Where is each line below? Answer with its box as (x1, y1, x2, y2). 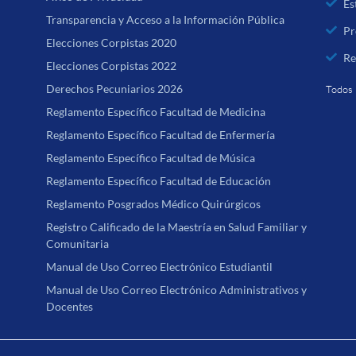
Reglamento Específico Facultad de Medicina (46, 105, 266, 119)
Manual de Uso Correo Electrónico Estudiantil (46, 260, 273, 274)
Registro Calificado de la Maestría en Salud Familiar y (46, 220, 308, 234)
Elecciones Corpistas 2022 (46, 59, 177, 73)
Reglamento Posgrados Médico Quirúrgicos (46, 197, 261, 211)
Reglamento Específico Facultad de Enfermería (46, 128, 276, 142)
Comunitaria (46, 237, 110, 251)
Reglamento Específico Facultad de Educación (46, 174, 272, 188)
